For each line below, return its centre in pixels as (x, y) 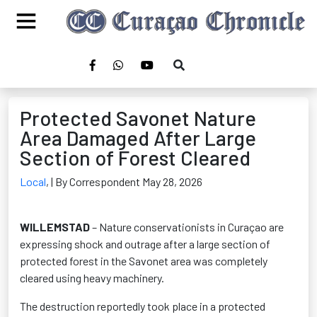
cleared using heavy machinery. (92, 278)
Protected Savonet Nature (138, 118)
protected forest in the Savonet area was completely (144, 261)
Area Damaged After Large (138, 138)
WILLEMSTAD (55, 227)
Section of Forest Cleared (135, 157)
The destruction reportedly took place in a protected (143, 306)
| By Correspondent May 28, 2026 (127, 181)
